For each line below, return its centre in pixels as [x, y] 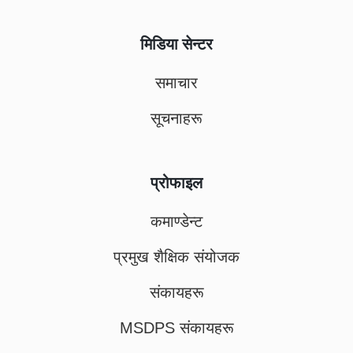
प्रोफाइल [176, 183]
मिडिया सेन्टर [176, 44]
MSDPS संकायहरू [176, 328]
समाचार [176, 83]
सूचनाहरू [176, 118]
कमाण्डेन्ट [176, 221]
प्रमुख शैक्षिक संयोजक [176, 257]
